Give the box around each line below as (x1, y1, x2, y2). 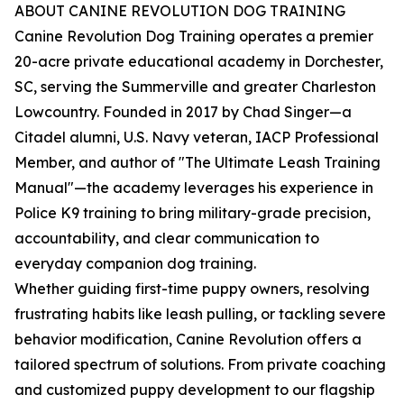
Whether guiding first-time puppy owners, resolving (14, 280, 370, 298)
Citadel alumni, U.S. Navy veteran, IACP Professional (14, 128, 379, 147)
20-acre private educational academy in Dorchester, (14, 52, 383, 71)
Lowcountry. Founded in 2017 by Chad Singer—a (14, 103, 352, 122)
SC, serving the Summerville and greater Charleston (14, 78, 376, 96)
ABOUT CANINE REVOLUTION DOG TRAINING (14, 2, 345, 21)
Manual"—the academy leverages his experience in (14, 179, 373, 197)
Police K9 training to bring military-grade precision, (14, 204, 371, 223)
